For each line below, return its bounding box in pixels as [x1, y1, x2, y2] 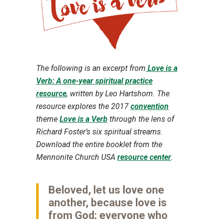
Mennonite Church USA [36, 153, 117, 162]
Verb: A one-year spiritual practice [36, 76, 153, 86]
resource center [117, 153, 171, 162]
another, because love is [48, 197, 167, 209]
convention [131, 102, 169, 111]
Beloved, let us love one [48, 184, 164, 196]
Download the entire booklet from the [36, 140, 162, 149]
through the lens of [108, 114, 174, 124]
